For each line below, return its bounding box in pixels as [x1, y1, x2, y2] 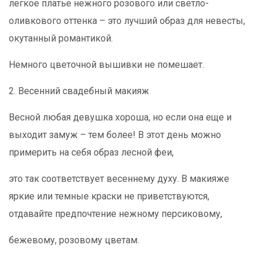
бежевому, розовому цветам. [9, 235, 142, 246]
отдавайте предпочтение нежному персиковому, [9, 208, 225, 219]
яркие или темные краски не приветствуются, [9, 191, 209, 202]
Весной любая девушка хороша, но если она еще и [9, 112, 232, 123]
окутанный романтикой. [9, 33, 115, 44]
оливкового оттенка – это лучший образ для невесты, [9, 15, 245, 26]
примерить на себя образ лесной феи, [9, 147, 176, 158]
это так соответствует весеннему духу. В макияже [9, 173, 229, 184]
